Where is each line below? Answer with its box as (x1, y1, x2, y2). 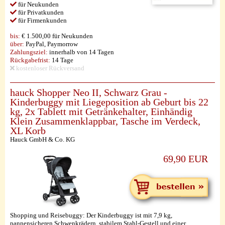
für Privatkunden (17, 9, 64, 16)
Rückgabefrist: (10, 56, 50, 64)
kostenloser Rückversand (15, 64, 84, 72)
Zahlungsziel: (10, 48, 48, 56)
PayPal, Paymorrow (24, 40, 78, 48)
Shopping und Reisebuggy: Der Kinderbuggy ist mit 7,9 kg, (10, 211, 172, 219)
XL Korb (10, 126, 46, 136)
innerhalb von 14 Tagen (48, 48, 114, 56)
